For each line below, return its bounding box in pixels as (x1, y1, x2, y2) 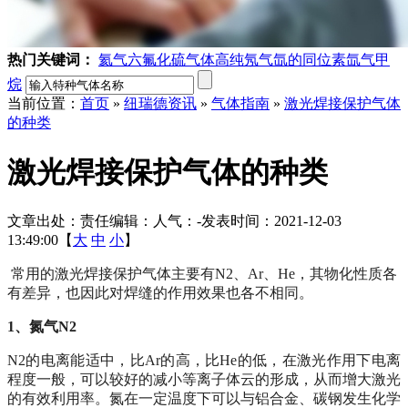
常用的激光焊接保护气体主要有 (11, 266, 215, 282)
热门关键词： (7, 51, 95, 67)
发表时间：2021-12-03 (201, 213, 342, 229)
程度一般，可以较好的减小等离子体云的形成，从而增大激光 (7, 372, 401, 388)
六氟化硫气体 (127, 51, 215, 67)
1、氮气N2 (7, 319, 76, 335)
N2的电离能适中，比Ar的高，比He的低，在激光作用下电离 (7, 352, 401, 369)
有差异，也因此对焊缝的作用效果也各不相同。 (7, 285, 313, 301)
